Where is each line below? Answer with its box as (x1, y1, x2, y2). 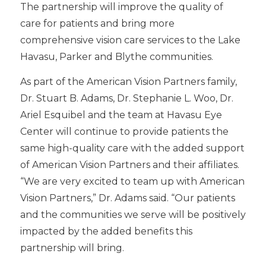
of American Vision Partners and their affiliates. (20, 159, 239, 170)
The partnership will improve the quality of (20, 1, 223, 12)
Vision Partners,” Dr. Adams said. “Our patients (20, 192, 235, 204)
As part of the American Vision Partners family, (20, 75, 237, 87)
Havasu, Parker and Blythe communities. (20, 51, 213, 62)
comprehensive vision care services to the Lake (20, 34, 240, 46)
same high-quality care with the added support (20, 142, 245, 154)
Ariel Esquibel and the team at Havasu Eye (20, 109, 222, 121)
